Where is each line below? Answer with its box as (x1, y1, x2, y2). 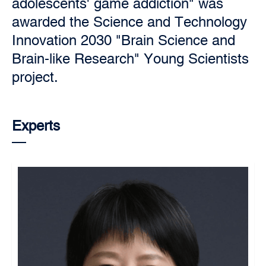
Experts (12, 118, 60, 134)
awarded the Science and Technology (12, 14, 247, 30)
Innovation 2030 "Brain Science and (12, 32, 235, 48)
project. (12, 69, 58, 85)
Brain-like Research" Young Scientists (12, 50, 249, 66)
